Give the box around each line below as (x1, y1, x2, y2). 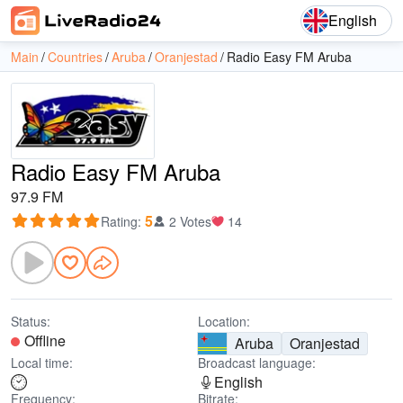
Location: (198, 312, 250, 330)
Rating (101, 212, 138, 230)
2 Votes (169, 212, 211, 230)
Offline (24, 330, 66, 351)
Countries (48, 48, 103, 66)
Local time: (11, 354, 73, 372)
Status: (11, 312, 50, 330)
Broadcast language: (198, 354, 316, 372)
